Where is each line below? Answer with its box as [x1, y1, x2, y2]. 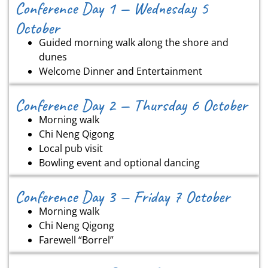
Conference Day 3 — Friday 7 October [15, 185, 230, 207]
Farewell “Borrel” [39, 233, 114, 246]
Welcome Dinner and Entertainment [39, 64, 202, 78]
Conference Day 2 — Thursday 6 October [15, 94, 247, 115]
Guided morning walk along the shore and [39, 35, 229, 49]
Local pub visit [39, 141, 103, 155]
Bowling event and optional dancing [39, 156, 200, 169]
